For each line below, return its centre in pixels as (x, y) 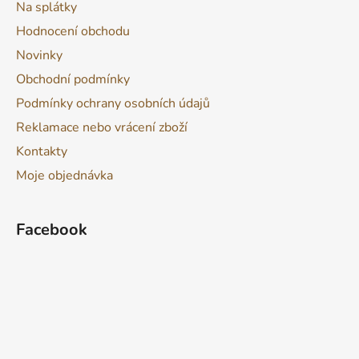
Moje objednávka (65, 175)
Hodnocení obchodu (73, 31)
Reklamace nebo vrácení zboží (102, 127)
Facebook (52, 229)
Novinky (39, 55)
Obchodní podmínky (73, 79)
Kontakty (42, 151)
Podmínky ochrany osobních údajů (113, 103)
